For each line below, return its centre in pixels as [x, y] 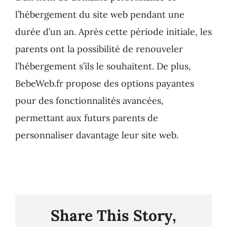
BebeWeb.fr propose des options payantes [104, 83]
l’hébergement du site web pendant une [100, 14]
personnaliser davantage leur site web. [97, 135]
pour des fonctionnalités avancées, [89, 100]
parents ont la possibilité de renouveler [99, 49]
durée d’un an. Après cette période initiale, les [113, 31]
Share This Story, [113, 216]
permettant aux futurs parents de [86, 118]
